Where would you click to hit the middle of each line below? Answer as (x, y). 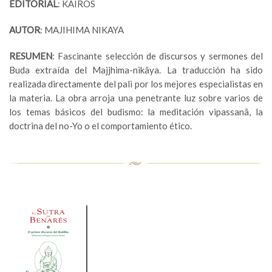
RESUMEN (31, 56)
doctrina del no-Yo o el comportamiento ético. (100, 126)
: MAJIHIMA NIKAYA (82, 30)
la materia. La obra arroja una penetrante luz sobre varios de (136, 98)
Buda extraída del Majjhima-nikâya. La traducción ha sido (136, 70)
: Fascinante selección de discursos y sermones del (158, 56)
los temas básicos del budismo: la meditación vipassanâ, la (136, 112)
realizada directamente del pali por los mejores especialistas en (136, 84)
